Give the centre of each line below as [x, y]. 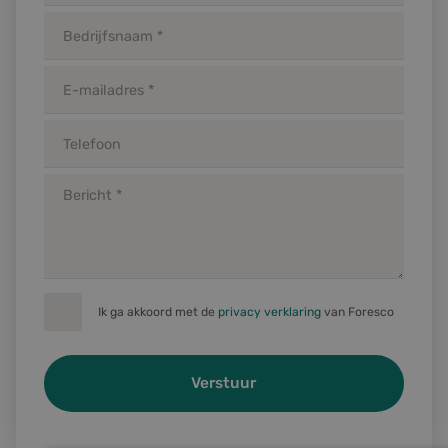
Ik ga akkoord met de [158, 312]
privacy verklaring [269, 312]
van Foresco [357, 312]
